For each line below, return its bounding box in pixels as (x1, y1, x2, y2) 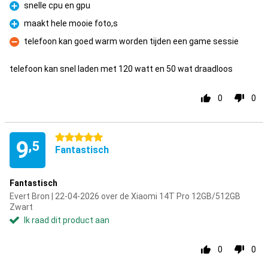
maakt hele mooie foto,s (24, 19, 118, 28)
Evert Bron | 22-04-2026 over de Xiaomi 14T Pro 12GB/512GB (10, 191, 240, 201)
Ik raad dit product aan (24, 215, 109, 225)
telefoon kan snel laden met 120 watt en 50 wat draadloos (10, 64, 233, 74)
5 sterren (55, 133, 90, 142)
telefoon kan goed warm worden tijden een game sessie (24, 36, 239, 46)
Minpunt (10, 43, 41, 53)
